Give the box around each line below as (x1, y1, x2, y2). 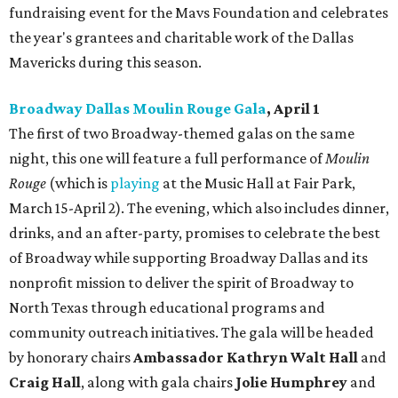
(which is (46, 174, 110, 193)
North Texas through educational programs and (9, 298, 325, 317)
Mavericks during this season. (9, 53, 202, 72)
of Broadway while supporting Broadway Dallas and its (9, 249, 368, 267)
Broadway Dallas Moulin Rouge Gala (9, 99, 267, 118)
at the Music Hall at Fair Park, (160, 174, 355, 193)
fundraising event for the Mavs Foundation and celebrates (9, 4, 388, 22)
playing (110, 174, 160, 193)
